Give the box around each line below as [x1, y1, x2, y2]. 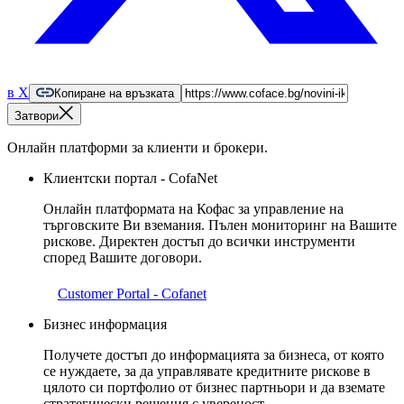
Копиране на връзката [54, 87, 174, 101]
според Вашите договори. [43, 250, 202, 266]
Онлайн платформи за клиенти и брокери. [7, 140, 268, 156]
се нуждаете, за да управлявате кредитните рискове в [43, 363, 371, 380]
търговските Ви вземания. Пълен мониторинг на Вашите [43, 217, 397, 234]
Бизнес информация [43, 317, 167, 333]
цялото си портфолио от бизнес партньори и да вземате [43, 380, 385, 396]
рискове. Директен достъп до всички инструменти [43, 234, 355, 250]
